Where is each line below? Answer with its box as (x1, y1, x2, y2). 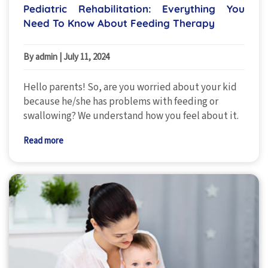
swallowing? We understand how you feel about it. (23, 108, 239, 123)
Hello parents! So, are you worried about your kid (23, 80, 237, 95)
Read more (23, 134, 63, 147)
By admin (23, 50, 59, 63)
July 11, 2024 (63, 50, 109, 63)
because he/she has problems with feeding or (23, 94, 218, 109)
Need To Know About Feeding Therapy (23, 17, 215, 30)
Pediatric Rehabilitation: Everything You (23, 2, 245, 16)
